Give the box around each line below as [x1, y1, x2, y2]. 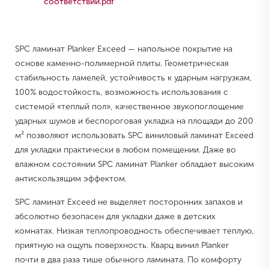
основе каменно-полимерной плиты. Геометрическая [15, 58, 229, 69]
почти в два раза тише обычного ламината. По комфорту [15, 255, 241, 265]
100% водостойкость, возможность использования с [15, 87, 228, 98]
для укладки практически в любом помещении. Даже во [15, 145, 236, 156]
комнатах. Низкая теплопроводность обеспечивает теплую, [15, 226, 254, 237]
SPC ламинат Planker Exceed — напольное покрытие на [15, 44, 232, 55]
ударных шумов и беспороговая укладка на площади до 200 [15, 116, 253, 127]
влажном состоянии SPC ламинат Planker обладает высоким [15, 159, 254, 170]
